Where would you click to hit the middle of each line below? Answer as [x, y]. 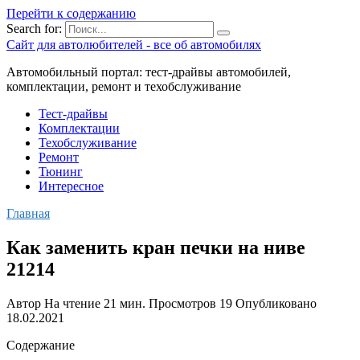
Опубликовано [276, 303]
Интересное [71, 186]
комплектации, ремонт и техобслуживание [124, 86]
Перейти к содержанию [71, 13]
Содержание [41, 345]
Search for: [34, 29]
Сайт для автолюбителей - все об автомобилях [134, 45]
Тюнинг [61, 172]
